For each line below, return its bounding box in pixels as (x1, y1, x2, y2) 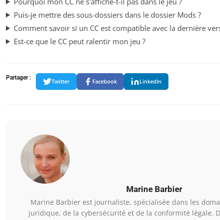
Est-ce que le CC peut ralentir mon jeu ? (13, 36, 145, 46)
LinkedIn (139, 78, 162, 85)
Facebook (92, 78, 117, 85)
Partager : (6, 74, 31, 81)
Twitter (52, 78, 70, 85)
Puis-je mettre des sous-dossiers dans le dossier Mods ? (13, 9, 201, 20)
